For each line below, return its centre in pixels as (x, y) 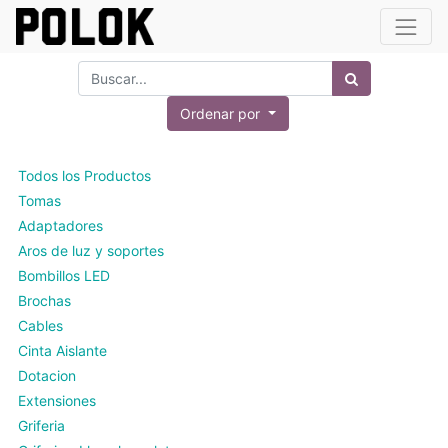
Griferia (41, 425)
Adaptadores (60, 225)
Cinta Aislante (62, 350)
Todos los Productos (84, 175)
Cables (40, 325)
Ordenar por (220, 113)
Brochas (44, 300)
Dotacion (47, 375)
